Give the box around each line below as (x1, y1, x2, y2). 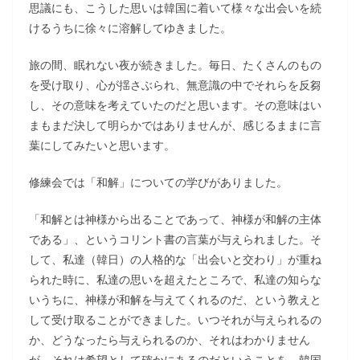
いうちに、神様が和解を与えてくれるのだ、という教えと (29, 292, 321, 307)
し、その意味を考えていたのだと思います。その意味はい (29, 97, 321, 112)
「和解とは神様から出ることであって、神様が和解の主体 (29, 211, 321, 227)
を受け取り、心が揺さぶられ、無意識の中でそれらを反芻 (29, 77, 321, 92)
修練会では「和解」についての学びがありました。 (29, 174, 288, 190)
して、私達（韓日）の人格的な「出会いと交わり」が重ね (29, 252, 321, 267)
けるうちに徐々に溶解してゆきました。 (29, 20, 231, 35)
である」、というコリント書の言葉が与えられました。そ (29, 231, 321, 247)
